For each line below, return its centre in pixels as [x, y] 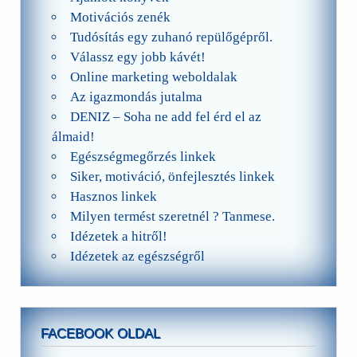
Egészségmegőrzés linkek [143, 156]
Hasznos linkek [113, 196]
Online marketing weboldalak [153, 76]
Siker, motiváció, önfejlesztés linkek [172, 176]
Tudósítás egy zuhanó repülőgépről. [171, 37]
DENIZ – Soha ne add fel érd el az [165, 116]
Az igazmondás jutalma [136, 96]
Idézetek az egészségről [137, 256]
